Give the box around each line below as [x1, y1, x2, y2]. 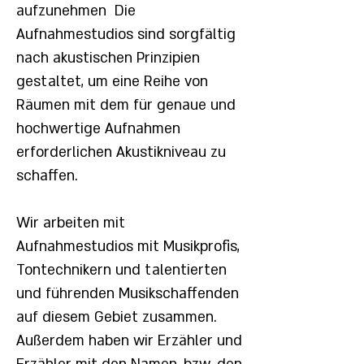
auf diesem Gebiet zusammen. [16, 308, 217, 327]
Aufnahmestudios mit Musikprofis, [16, 237, 240, 256]
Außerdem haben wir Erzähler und [16, 331, 242, 350]
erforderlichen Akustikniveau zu [16, 143, 226, 162]
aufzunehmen [16, 2, 106, 20]
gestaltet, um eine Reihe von [16, 72, 208, 91]
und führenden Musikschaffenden [16, 284, 239, 303]
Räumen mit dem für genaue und [16, 96, 236, 115]
